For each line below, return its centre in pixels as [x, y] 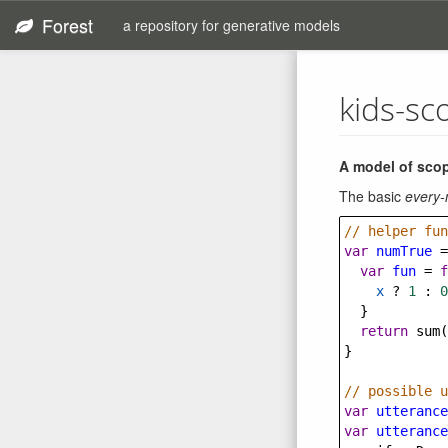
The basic [372, 196]
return [384, 331]
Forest [64, 25]
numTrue [404, 251]
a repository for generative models [231, 25]
